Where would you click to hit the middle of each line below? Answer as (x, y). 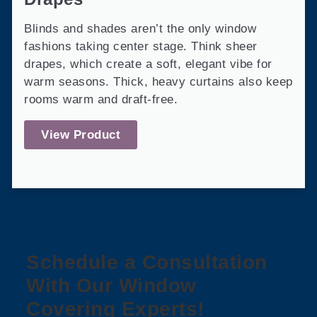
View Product (81, 134)
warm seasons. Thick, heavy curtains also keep (158, 81)
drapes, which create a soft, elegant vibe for (148, 64)
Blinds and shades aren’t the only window (140, 28)
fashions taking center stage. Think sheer (141, 46)
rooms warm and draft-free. (101, 99)
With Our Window (111, 286)
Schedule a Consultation (147, 263)
